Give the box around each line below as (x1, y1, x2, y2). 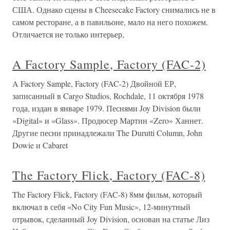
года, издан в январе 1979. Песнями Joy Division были (12, 103, 201, 113)
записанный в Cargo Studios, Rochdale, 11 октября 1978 (12, 90, 204, 101)
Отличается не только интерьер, (12, 29, 124, 40)
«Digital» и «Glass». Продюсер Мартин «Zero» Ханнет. (12, 115, 203, 126)
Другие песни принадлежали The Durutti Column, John (12, 127, 202, 138)
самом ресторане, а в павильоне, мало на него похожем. (12, 16, 208, 27)
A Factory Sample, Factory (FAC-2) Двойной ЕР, (12, 78, 176, 89)
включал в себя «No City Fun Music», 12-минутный (12, 201, 190, 212)
